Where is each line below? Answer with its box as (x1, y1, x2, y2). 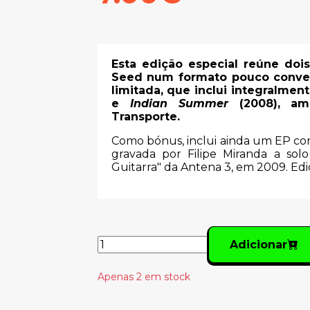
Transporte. (111, 110, 180, 123)
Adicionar (230, 238, 288, 251)
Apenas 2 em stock (97, 271, 190, 283)
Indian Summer (129, 97, 228, 110)
